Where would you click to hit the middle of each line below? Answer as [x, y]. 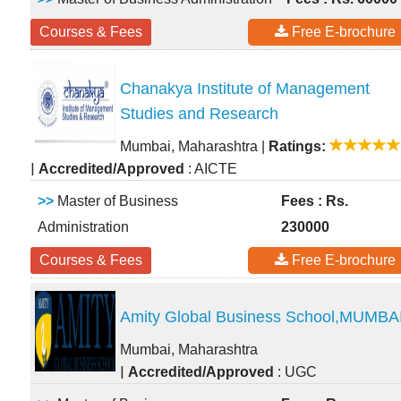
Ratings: [297, 147]
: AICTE [211, 169]
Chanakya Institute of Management [245, 89]
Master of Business [116, 201]
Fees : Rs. [315, 201]
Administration [83, 227]
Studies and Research [199, 114]
